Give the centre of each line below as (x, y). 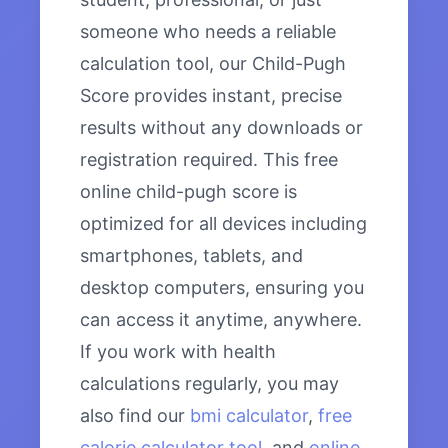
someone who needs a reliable (208, 32)
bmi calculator (249, 416)
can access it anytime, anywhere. (221, 320)
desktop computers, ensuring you (222, 288)
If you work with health (178, 352)
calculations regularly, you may (209, 384)
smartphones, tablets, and (191, 256)
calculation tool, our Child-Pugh (213, 64)
